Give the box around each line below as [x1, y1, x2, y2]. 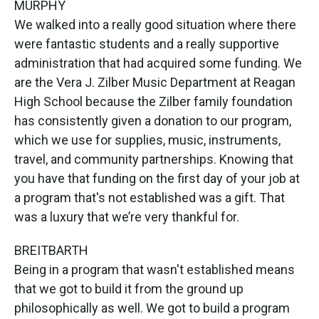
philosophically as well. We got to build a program [14, 300, 290, 315]
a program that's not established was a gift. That [14, 189, 285, 205]
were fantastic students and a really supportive [14, 36, 279, 51]
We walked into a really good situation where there [14, 16, 296, 32]
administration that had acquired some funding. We [14, 55, 302, 70]
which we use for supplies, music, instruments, [14, 132, 281, 147]
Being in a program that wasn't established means [14, 261, 295, 277]
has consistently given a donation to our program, [14, 113, 291, 128]
